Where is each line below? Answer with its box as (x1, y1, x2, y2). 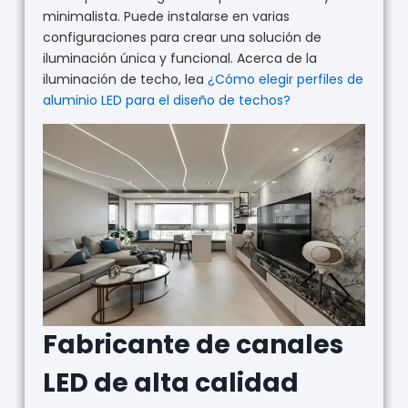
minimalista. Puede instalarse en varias (42, 7, 290, 26)
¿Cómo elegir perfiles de (207, 70, 363, 89)
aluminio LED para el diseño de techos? (42, 91, 291, 110)
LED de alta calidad (42, 364, 299, 401)
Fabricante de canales (42, 326, 343, 362)
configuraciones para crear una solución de (42, 28, 321, 47)
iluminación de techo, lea (42, 70, 208, 89)
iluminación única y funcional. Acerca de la (42, 49, 317, 68)
